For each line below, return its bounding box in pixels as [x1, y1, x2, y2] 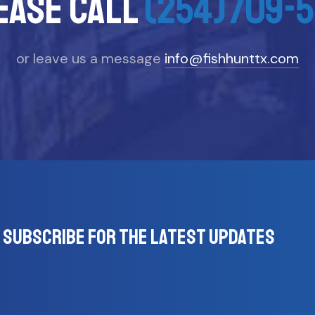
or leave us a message [16, 49, 165, 68]
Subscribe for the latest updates [2, 224, 275, 251]
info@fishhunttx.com [165, 49, 299, 68]
